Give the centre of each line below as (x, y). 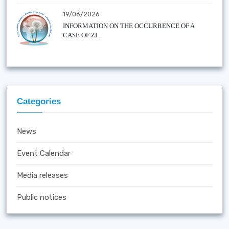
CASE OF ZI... (82, 35)
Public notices (42, 197)
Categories (39, 101)
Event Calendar (44, 153)
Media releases (42, 175)
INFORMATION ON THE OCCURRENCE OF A (129, 26)
